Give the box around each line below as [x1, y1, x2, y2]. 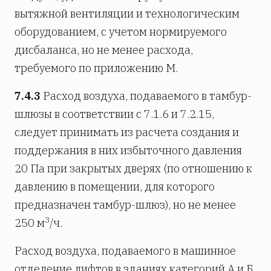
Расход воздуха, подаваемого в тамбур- [41, 88, 252, 103]
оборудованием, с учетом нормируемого [15, 24, 227, 39]
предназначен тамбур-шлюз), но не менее [15, 197, 236, 212]
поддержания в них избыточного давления [15, 143, 242, 157]
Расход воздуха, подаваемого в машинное [15, 243, 236, 258]
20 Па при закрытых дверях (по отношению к [15, 161, 252, 175]
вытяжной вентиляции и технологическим [15, 6, 240, 21]
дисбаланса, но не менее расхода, [15, 42, 193, 57]
